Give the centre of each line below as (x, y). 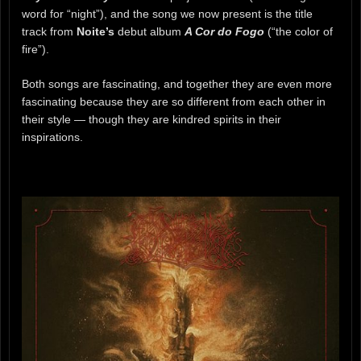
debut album (149, 31)
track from (49, 31)
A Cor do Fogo (224, 31)
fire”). (35, 49)
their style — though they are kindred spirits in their (151, 119)
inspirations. (52, 137)
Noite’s (95, 31)
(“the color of (299, 31)
